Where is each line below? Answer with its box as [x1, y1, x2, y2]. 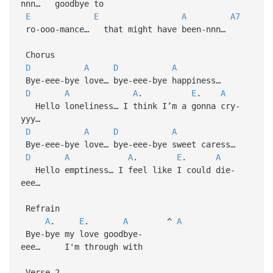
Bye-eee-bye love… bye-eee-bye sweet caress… [20, 139, 240, 149]
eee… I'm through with [20, 241, 143, 252]
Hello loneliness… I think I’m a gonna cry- [20, 101, 240, 111]
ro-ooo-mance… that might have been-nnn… [20, 24, 235, 34]
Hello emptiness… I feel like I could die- [20, 165, 235, 175]
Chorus [20, 49, 55, 60]
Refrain [20, 203, 60, 213]
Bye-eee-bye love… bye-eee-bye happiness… [20, 75, 221, 85]
